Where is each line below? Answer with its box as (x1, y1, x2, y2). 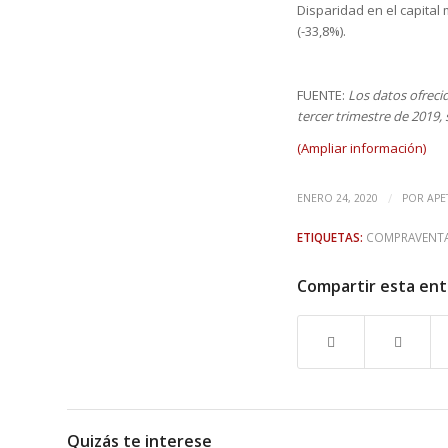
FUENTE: (297, 86, 348, 105)
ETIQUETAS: (297, 229, 363, 246)
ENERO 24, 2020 (297, 191, 378, 206)
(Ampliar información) (297, 139, 426, 158)
